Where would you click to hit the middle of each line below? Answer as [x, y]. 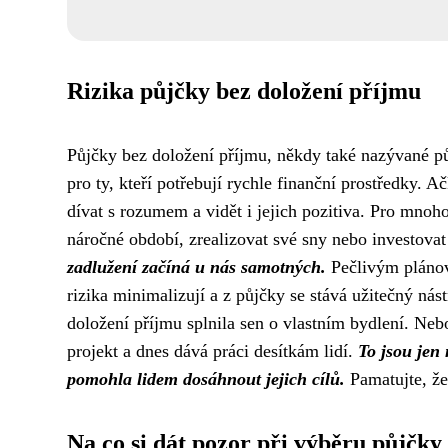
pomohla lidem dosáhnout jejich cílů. [206, 379]
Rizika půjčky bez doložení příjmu [244, 91]
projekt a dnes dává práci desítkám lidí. [212, 351]
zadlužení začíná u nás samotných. [196, 267]
